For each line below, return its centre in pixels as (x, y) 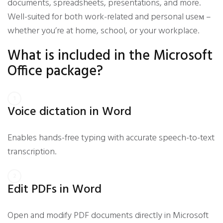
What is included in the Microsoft (110, 56)
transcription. (32, 152)
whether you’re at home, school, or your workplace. (103, 31)
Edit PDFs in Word (55, 190)
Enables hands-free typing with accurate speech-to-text (111, 138)
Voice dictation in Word (69, 112)
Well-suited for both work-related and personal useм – (109, 17)
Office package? (55, 71)
